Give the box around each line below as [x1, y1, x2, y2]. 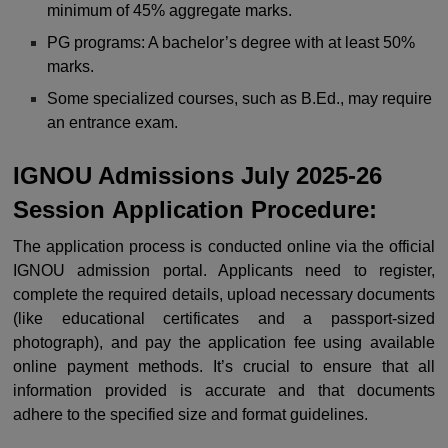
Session [13, 196, 112, 223]
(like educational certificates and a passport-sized [13, 310, 435, 327]
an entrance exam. [47, 114, 179, 131]
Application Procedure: [112, 196, 377, 223]
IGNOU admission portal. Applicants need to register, [13, 262, 435, 279]
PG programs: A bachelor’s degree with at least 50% [47, 34, 416, 51]
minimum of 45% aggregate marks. [47, 2, 293, 19]
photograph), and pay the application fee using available [13, 334, 435, 351]
